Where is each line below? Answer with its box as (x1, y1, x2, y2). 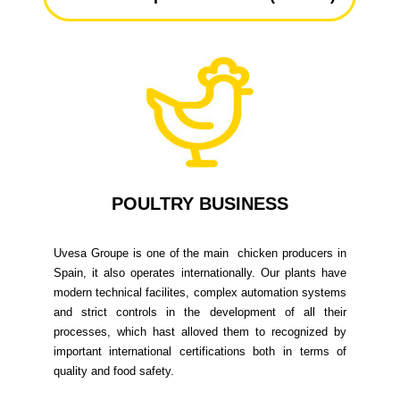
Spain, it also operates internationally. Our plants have (53, 265, 347, 279)
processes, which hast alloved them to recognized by (53, 324, 347, 338)
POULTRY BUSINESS (111, 193, 288, 213)
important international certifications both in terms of (53, 344, 347, 358)
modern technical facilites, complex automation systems (53, 285, 347, 299)
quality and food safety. (53, 363, 174, 378)
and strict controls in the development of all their (53, 304, 347, 319)
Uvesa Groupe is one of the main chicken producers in (53, 246, 347, 260)
